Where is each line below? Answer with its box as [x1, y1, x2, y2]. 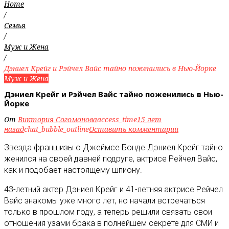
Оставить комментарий [89, 124, 178, 134]
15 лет [137, 114, 162, 124]
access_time [97, 114, 137, 124]
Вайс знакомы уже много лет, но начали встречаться [4, 195, 205, 205]
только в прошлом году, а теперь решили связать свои [4, 207, 212, 217]
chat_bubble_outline [24, 124, 89, 134]
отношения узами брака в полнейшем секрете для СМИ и [4, 218, 219, 228]
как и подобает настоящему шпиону [4, 165, 140, 175]
